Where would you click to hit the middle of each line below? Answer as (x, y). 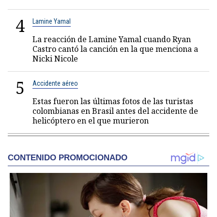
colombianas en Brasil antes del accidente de (115, 111)
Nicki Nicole (55, 59)
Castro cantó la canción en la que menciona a (115, 49)
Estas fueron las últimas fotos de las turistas (113, 101)
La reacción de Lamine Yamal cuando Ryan (112, 39)
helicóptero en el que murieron (91, 121)
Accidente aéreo (55, 83)
